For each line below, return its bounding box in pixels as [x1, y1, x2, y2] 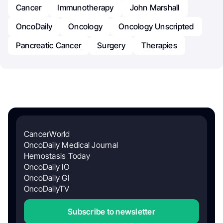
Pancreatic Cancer [16, 40, 82, 51]
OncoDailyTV [24, 184, 70, 194]
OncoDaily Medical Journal [24, 140, 118, 150]
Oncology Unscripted [118, 21, 194, 32]
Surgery [97, 40, 125, 51]
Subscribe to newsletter [68, 207, 155, 217]
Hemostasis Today [24, 151, 90, 161]
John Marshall [129, 2, 180, 13]
